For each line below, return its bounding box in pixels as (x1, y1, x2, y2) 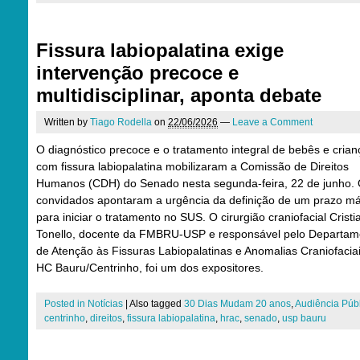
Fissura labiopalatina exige (36, 39, 284, 61)
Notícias (88, 298, 123, 309)
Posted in (44, 298, 88, 309)
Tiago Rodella (90, 117, 152, 128)
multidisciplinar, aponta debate (36, 84, 321, 106)
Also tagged (129, 298, 184, 309)
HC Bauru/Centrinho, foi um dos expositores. (36, 261, 264, 274)
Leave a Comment (232, 117, 313, 128)
